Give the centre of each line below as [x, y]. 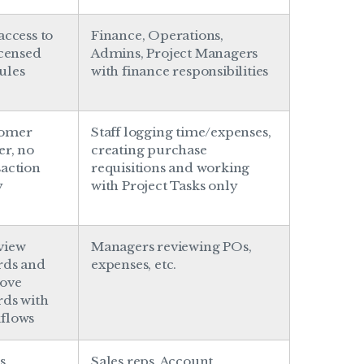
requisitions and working [171, 167]
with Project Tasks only [165, 185]
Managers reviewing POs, [171, 246]
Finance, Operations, [158, 35]
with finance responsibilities [180, 71]
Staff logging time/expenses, [181, 132]
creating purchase [149, 149]
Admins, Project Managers [175, 53]
